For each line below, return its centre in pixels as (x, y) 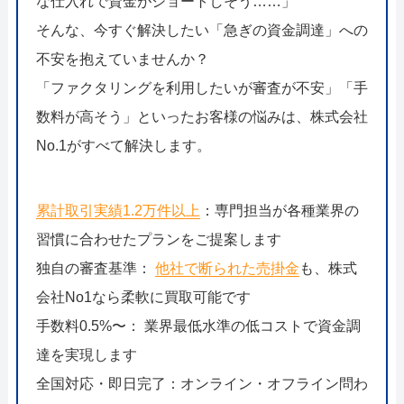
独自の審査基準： (95, 268)
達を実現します (86, 354)
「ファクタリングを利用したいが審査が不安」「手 (202, 87)
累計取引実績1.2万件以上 (118, 210)
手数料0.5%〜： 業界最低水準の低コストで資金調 (198, 326)
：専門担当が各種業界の (279, 210)
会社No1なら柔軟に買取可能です (143, 297)
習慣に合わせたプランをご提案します (158, 239)
